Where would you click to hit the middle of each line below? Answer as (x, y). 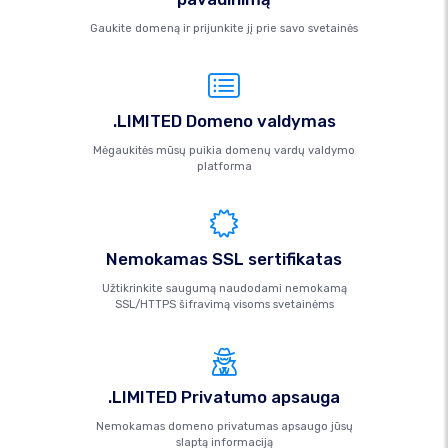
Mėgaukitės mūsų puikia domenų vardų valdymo (224, 150)
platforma (224, 166)
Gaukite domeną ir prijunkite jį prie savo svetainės (224, 28)
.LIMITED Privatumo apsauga (224, 397)
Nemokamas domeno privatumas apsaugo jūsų (224, 426)
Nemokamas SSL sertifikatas (224, 259)
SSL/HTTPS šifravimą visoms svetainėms (224, 304)
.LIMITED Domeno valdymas (224, 121)
